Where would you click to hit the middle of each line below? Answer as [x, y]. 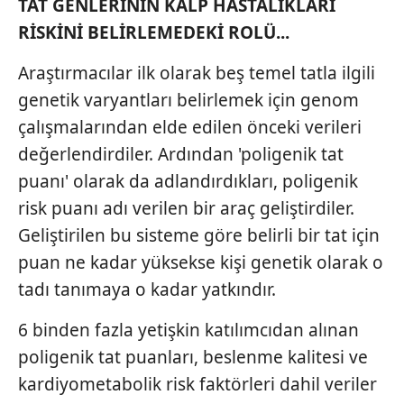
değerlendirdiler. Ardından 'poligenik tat [181, 154]
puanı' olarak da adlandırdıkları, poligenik [188, 181]
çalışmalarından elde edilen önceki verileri [190, 127]
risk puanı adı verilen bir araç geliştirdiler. [186, 208]
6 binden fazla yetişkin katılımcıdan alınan [188, 330]
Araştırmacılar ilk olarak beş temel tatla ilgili [197, 73]
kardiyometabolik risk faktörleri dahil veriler [197, 384]
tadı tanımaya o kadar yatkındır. [147, 289]
